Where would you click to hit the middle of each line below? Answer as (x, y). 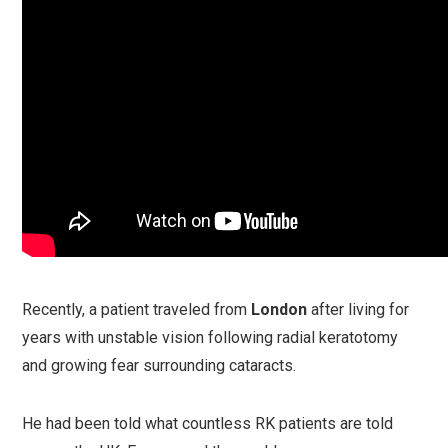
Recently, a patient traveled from (137, 309)
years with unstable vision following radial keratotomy (210, 337)
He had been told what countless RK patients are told (208, 423)
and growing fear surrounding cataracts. (159, 365)
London (279, 309)
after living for (358, 309)
